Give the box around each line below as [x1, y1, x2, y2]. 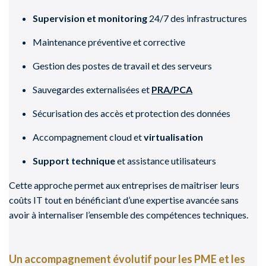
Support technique [33, 154, 115, 166]
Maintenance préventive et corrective [33, 36, 185, 47]
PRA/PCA [151, 83, 192, 95]
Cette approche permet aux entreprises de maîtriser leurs [9, 179, 239, 191]
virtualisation [144, 131, 203, 142]
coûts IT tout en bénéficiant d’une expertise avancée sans [9, 194, 239, 205]
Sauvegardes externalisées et [33, 83, 151, 95]
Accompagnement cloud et [33, 131, 144, 142]
